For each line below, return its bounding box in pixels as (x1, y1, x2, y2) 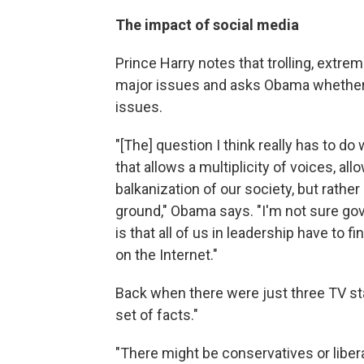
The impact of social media (115, 16, 299, 33)
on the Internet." (115, 246, 218, 263)
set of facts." (115, 306, 198, 323)
